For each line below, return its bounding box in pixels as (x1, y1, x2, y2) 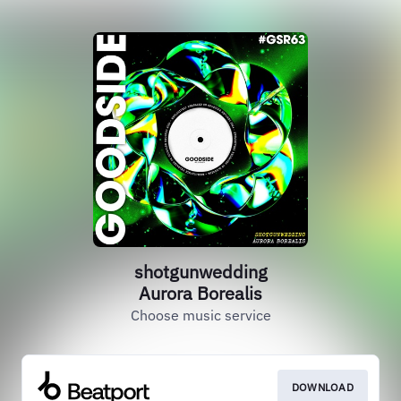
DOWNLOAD (291, 380, 354, 394)
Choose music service (130, 306, 271, 324)
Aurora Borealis (139, 281, 262, 305)
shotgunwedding (133, 260, 268, 284)
